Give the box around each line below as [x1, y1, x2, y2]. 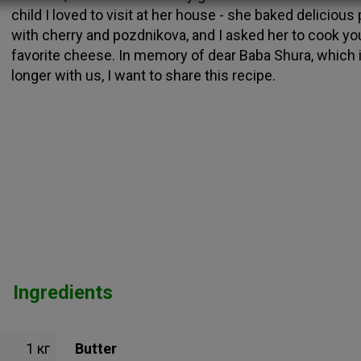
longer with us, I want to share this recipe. [11, 67, 276, 84]
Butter [75, 340, 118, 357]
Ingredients [12, 281, 113, 304]
